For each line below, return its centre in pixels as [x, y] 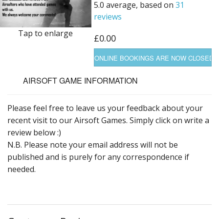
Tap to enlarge [46, 33]
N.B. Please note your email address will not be [93, 145]
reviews [108, 17]
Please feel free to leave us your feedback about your [105, 108]
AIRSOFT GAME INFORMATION [80, 81]
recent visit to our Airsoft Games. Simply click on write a [108, 120]
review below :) [34, 133]
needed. [22, 169]
